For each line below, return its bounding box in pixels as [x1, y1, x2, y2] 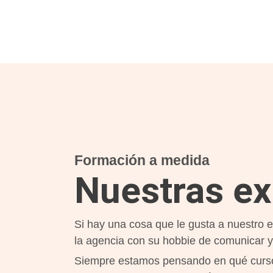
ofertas [23, 37, 52, 48]
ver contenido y [23, 24, 89, 35]
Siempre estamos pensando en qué [74, 255, 250, 268]
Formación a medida [74, 152, 210, 169]
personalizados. [23, 50, 92, 61]
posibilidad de [23, 12, 84, 23]
